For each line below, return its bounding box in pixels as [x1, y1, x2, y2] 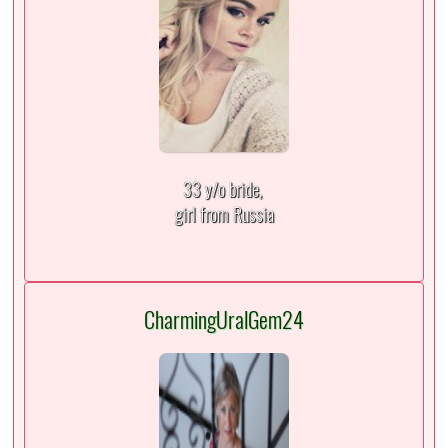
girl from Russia [174, 201, 274, 227]
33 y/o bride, [182, 176, 266, 202]
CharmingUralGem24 [144, 304, 304, 335]
